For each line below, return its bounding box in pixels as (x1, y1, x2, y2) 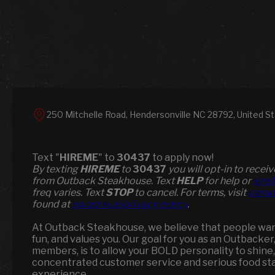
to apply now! (150, 152, 214, 163)
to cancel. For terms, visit (133, 187, 248, 198)
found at (32, 198, 72, 210)
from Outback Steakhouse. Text (32, 175, 176, 187)
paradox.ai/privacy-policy (72, 198, 187, 210)
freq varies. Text (32, 187, 106, 198)
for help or (203, 175, 253, 187)
